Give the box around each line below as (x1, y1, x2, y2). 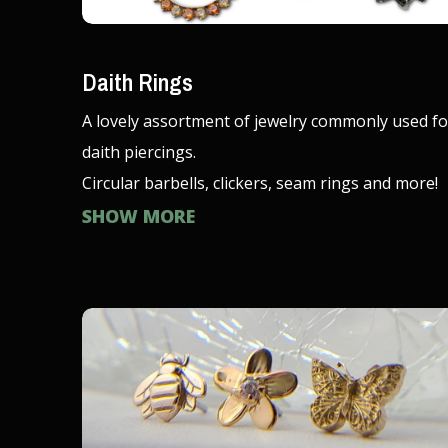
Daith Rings (82, 65, 193, 98)
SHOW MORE (82, 203, 195, 228)
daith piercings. (82, 140, 196, 163)
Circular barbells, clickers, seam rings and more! (82, 171, 438, 194)
